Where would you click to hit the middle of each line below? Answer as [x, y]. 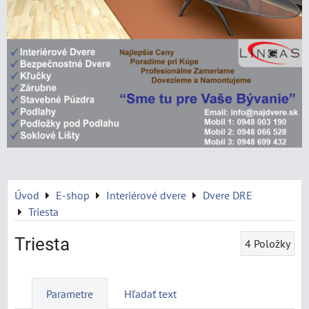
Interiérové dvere [146, 195]
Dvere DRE [228, 195]
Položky [272, 243]
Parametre [70, 294]
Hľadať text [150, 294]
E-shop [73, 195]
